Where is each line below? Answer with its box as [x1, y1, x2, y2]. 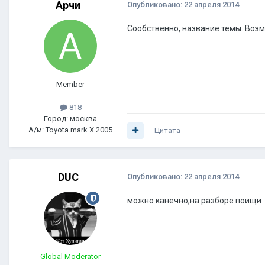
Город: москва [44, 114, 97, 124]
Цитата [154, 126, 180, 135]
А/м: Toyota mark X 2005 [28, 125, 112, 135]
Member [56, 80, 85, 89]
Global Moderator [40, 252, 101, 261]
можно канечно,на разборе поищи [127, 196, 261, 206]
